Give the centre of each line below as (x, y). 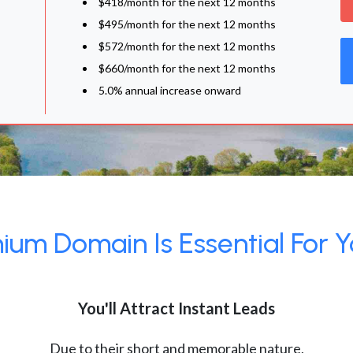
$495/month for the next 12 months (187, 24)
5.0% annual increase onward (170, 90)
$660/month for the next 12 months (187, 68)
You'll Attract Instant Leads (176, 308)
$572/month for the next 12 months (187, 46)
